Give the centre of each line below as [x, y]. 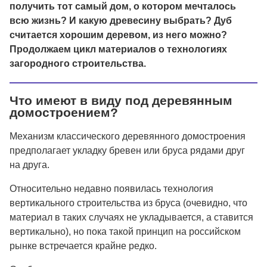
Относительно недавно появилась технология [111, 188]
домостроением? [64, 113]
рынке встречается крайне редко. [83, 246]
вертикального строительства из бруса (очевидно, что [128, 203]
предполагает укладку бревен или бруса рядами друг [127, 150]
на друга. [30, 164]
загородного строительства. [78, 63]
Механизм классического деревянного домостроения [128, 136]
